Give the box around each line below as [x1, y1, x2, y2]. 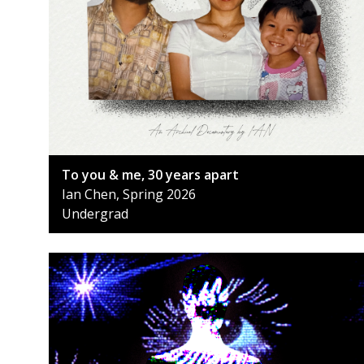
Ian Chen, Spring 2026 [62, 185, 196, 204]
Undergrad [62, 205, 128, 223]
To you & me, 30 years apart [62, 166, 239, 184]
